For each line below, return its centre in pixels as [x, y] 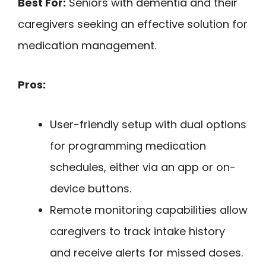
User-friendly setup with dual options [148, 124]
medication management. [87, 45]
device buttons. [91, 188]
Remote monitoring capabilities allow [149, 210]
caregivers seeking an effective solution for [133, 24]
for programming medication [128, 145]
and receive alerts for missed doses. [146, 252]
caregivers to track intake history [137, 231]
